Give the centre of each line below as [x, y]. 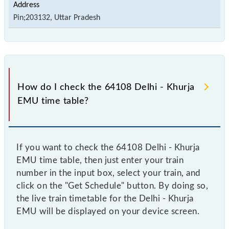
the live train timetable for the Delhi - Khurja [105, 198]
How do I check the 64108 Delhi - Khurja [106, 87]
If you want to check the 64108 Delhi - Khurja [108, 147]
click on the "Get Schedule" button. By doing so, [112, 186]
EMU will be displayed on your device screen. [108, 211]
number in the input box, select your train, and [109, 173]
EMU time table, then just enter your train [100, 160]
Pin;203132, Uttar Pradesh [57, 18]
